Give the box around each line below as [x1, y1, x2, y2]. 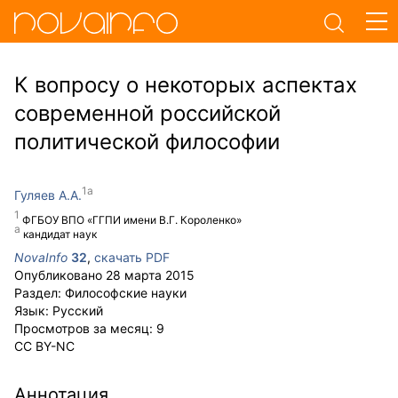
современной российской [14, 100, 281, 126]
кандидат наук [23, 227, 97, 241]
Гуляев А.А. [14, 187, 82, 203]
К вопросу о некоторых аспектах [14, 72, 357, 98]
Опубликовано [14, 267, 106, 283]
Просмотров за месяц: [14, 321, 156, 336]
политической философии [14, 129, 280, 155]
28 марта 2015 [106, 267, 195, 283]
